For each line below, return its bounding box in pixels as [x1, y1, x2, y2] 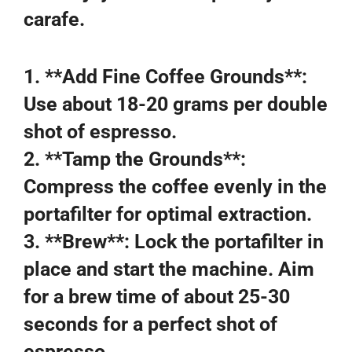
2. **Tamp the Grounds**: [24, 147, 246, 170]
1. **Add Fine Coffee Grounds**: [24, 64, 307, 88]
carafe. [24, 8, 85, 31]
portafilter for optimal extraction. [24, 202, 312, 225]
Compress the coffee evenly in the [24, 174, 327, 198]
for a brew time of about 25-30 [24, 284, 290, 308]
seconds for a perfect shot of [24, 312, 277, 335]
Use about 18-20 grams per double [24, 92, 328, 115]
